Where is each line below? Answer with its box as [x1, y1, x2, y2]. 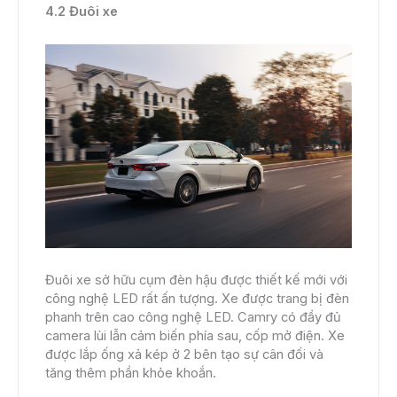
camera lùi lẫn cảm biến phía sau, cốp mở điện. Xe [45, 327, 345, 344]
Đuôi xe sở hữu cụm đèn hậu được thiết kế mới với [45, 271, 347, 288]
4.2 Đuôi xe [45, 4, 118, 19]
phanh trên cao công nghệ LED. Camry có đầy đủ [45, 308, 341, 325]
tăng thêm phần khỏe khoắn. [45, 364, 216, 381]
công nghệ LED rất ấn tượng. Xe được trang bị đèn [45, 290, 349, 307]
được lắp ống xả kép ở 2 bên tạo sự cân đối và [45, 346, 323, 362]
